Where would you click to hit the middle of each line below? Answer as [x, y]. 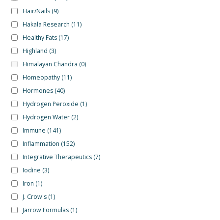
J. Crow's [34, 196]
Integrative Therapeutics [57, 157]
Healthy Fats [40, 37]
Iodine [31, 170]
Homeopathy [41, 77]
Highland [35, 51]
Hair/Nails [36, 11]
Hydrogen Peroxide [50, 104]
